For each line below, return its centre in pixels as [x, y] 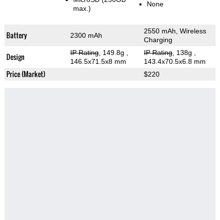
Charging [158, 40]
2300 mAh [86, 36]
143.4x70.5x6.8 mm [175, 62]
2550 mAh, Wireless [175, 31]
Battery [16, 35]
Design [15, 57]
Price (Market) [26, 74]
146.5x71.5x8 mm [98, 62]
